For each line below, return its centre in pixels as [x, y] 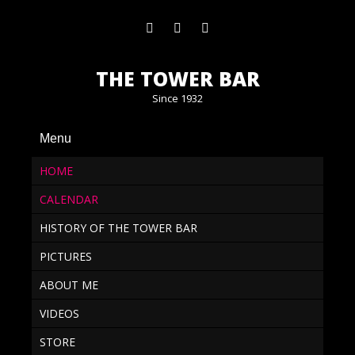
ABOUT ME [69, 285]
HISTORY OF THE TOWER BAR [118, 228]
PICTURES [66, 256]
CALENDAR [69, 199]
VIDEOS [59, 313]
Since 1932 [177, 98]
